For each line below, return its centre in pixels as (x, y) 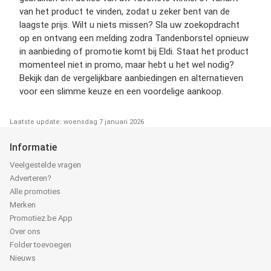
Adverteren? (31, 178)
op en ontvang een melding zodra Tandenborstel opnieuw (134, 38)
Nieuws (23, 258)
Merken (23, 204)
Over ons (25, 231)
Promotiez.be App (41, 218)
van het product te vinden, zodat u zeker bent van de (125, 11)
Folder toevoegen (41, 244)
